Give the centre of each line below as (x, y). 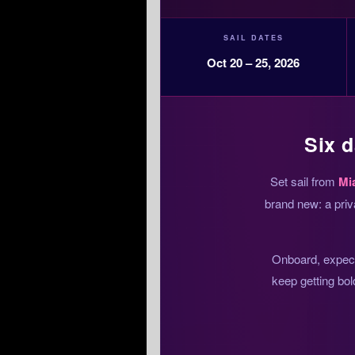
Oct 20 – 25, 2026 (254, 63)
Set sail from (304, 181)
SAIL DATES (253, 38)
